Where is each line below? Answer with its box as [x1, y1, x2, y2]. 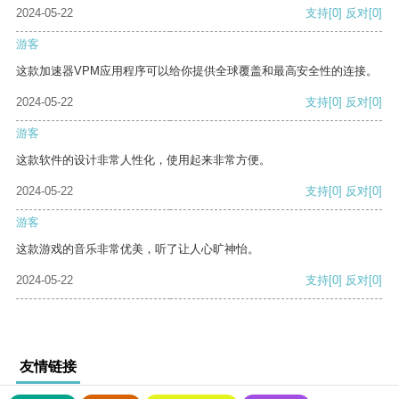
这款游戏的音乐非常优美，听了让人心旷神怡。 [16, 242, 259, 256]
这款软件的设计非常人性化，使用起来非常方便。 [16, 153, 271, 167]
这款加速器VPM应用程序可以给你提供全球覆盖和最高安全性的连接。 [16, 64, 378, 78]
